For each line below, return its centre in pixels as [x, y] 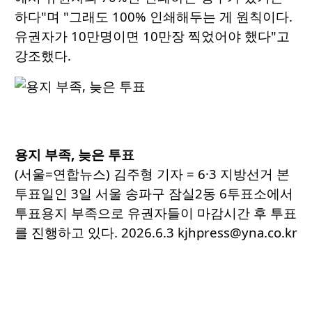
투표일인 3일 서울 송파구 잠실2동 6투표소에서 [154, 194]
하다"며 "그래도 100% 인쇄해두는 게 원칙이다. [154, 17]
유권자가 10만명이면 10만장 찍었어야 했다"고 [152, 36]
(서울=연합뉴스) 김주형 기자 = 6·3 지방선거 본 [152, 174]
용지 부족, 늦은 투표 [75, 155]
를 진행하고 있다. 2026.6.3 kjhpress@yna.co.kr [156, 233]
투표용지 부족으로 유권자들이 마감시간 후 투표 [156, 213]
